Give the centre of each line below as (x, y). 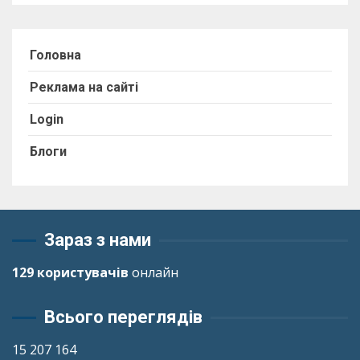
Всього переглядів (123, 317)
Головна (55, 55)
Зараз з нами (98, 240)
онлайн (153, 272)
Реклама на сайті (84, 87)
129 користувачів (70, 272)
